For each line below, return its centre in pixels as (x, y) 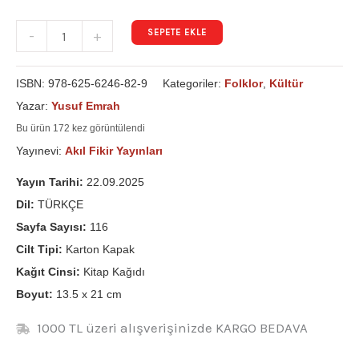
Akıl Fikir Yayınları (114, 150)
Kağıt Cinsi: (48, 271)
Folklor (244, 83)
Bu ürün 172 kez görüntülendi (81, 128)
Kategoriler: (194, 83)
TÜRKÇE (59, 204)
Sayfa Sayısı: (51, 226)
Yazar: (34, 105)
